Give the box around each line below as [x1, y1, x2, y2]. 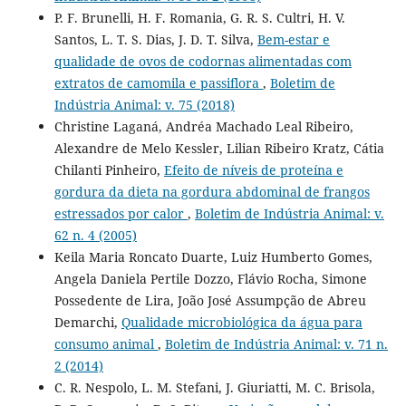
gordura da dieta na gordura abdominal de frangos [53, 182, 370, 200]
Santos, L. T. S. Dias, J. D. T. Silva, [53, 30, 257, 48]
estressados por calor [53, 204, 188, 222]
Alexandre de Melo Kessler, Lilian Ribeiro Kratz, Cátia [53, 139, 384, 157]
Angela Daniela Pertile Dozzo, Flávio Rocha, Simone [53, 269, 367, 287]
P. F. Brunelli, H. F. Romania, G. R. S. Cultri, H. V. [53, 8, 345, 26]
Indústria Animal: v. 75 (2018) [53, 95, 235, 113]
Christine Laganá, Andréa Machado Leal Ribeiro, [53, 117, 353, 135]
